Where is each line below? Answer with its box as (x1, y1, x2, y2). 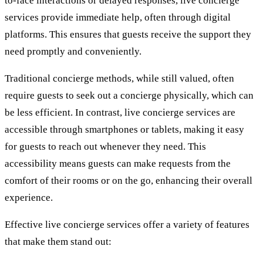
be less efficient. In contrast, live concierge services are (5, 107, 235, 119)
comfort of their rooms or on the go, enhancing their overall (5, 175, 252, 187)
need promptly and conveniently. (5, 46, 141, 58)
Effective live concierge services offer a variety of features (5, 219, 249, 231)
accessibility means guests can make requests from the (5, 158, 231, 170)
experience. (5, 192, 53, 204)
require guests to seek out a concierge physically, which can (5, 90, 254, 102)
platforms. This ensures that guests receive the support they (5, 29, 251, 41)
